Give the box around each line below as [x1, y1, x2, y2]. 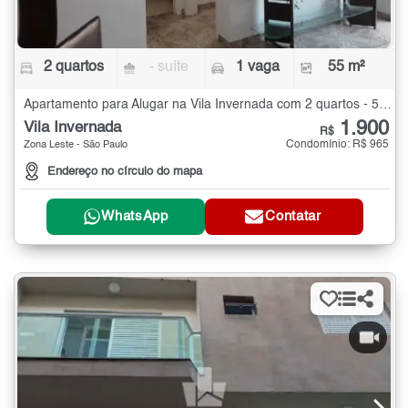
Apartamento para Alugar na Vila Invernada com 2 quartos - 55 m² [379, 97, 392, 111]
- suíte [149, 59, 189, 75]
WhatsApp [101, 209, 168, 224]
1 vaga [235, 59, 280, 75]
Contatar [265, 209, 321, 224]
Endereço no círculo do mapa [47, 165, 202, 178]
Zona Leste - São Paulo [24, 139, 127, 150]
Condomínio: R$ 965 [286, 138, 389, 150]
